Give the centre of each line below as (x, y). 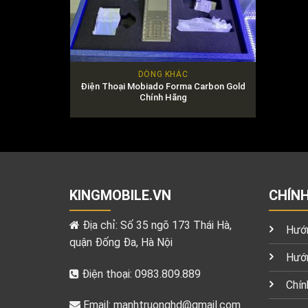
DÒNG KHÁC (163, 75)
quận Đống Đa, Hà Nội (121, 242)
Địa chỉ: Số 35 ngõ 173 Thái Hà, (155, 225)
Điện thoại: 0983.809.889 (140, 274)
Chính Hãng (163, 97)
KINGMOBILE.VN (120, 195)
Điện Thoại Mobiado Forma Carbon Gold (163, 86)
